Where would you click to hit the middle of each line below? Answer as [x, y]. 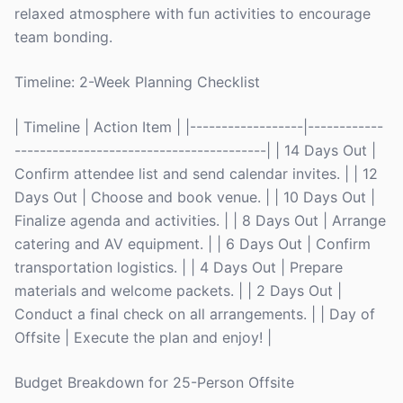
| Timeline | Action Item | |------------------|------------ [199, 127]
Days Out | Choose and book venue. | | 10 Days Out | [195, 197]
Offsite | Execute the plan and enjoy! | [143, 337]
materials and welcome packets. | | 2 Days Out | [178, 291]
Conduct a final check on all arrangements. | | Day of [195, 314]
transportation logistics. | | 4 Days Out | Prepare [179, 267]
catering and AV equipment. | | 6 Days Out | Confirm [193, 244]
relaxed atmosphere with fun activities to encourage [193, 13]
